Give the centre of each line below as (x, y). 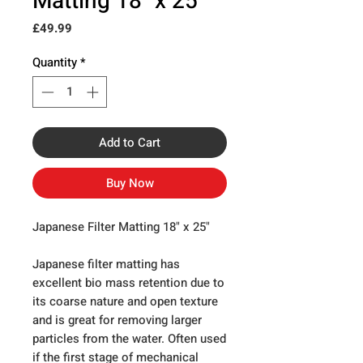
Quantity (55, 62)
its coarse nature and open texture (125, 301)
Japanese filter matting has (106, 264)
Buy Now (130, 183)
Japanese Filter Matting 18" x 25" (121, 226)
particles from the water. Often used (129, 338)
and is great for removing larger (117, 320)
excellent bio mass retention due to (128, 282)
